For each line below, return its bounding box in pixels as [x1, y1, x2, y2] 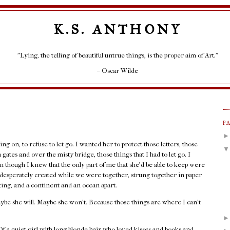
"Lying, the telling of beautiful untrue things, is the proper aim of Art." [17, 51, 218, 59]
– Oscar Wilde [97, 66, 138, 74]
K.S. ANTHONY [53, 21, 182, 37]
